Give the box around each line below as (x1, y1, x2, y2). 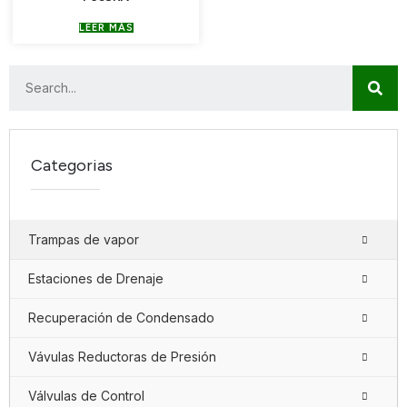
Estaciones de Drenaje (28, 270, 164, 286)
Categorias (31, 154, 114, 175)
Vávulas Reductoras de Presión (28, 348, 216, 364)
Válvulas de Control (28, 387, 144, 403)
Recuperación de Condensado (28, 309, 214, 325)
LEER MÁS (78, 21, 134, 34)
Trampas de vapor (28, 231, 139, 247)
